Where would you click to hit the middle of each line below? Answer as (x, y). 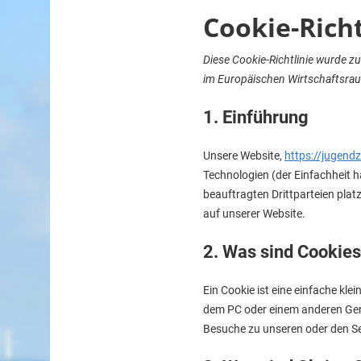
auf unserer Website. (254, 214)
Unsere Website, (244, 156)
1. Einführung (256, 118)
